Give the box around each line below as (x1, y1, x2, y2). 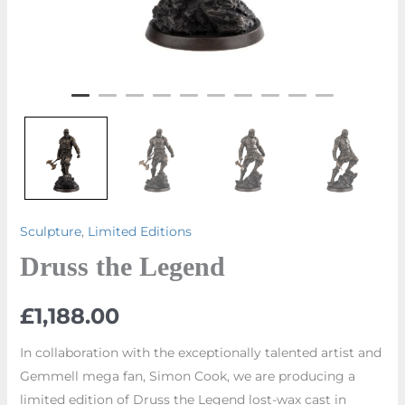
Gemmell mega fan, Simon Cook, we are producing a (19, 367, 355, 384)
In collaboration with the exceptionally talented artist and (19, 344, 381, 361)
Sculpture (19, 223, 81, 240)
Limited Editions (87, 223, 192, 240)
